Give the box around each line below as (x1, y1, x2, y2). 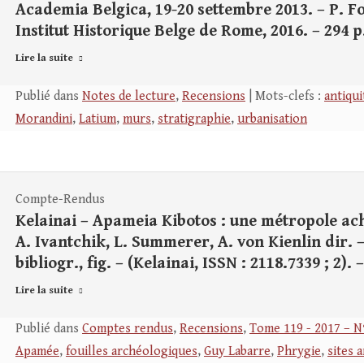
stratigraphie (158, 111, 231, 127)
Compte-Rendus (15, 192, 105, 207)
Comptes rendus (82, 321, 173, 336)
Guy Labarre (204, 344, 271, 359)
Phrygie (277, 344, 321, 359)
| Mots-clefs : (245, 89, 324, 104)
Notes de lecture (82, 89, 175, 104)
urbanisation (237, 111, 307, 127)
